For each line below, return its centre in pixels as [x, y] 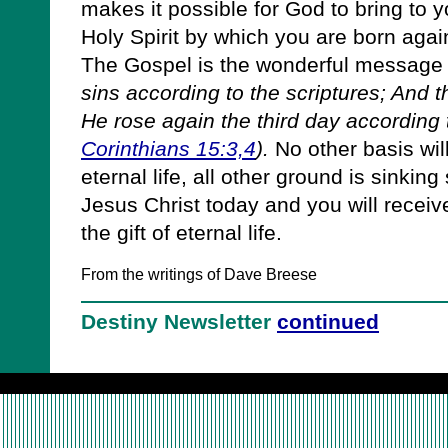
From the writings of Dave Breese [199, 274]
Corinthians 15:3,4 [168, 149]
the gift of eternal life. [181, 233]
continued [328, 321]
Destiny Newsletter [179, 321]
